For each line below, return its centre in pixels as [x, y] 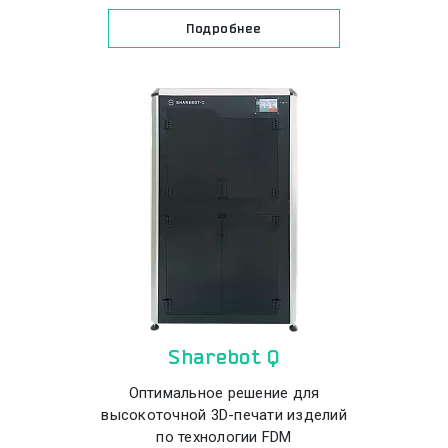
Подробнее [224, 28]
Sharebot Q [224, 357]
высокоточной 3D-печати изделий [224, 415]
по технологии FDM [224, 437]
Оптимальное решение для [224, 393]
